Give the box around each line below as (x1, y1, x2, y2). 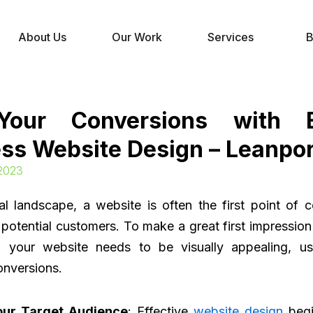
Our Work (112, 30, 162, 44)
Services (208, 30, 254, 44)
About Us (18, 30, 66, 44)
